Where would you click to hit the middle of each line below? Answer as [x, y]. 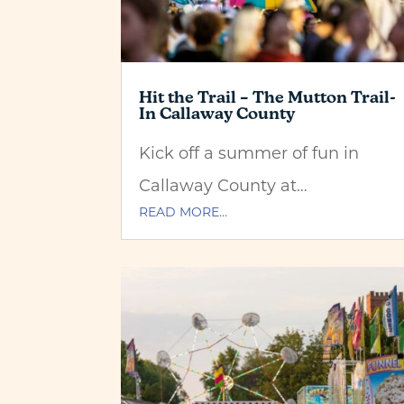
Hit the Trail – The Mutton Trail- [268, 96]
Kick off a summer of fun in [249, 152]
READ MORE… [184, 211]
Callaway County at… [224, 184]
